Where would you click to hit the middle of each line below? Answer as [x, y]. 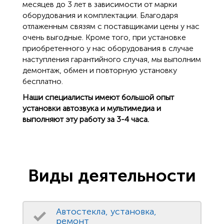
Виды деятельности [112, 176]
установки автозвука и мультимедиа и [92, 108]
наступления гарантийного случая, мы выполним [112, 59]
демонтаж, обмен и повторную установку [100, 70]
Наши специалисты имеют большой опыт [98, 97]
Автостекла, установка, [106, 212]
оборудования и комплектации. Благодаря [100, 15]
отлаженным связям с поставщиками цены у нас [111, 26]
